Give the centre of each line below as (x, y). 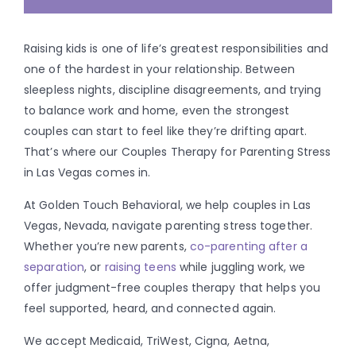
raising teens (140, 267)
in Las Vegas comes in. (87, 172)
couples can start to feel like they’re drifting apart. (166, 131)
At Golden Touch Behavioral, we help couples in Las (168, 205)
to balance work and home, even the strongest (157, 110)
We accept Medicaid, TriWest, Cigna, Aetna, (147, 341)
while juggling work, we (241, 267)
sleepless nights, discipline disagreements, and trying (173, 90)
